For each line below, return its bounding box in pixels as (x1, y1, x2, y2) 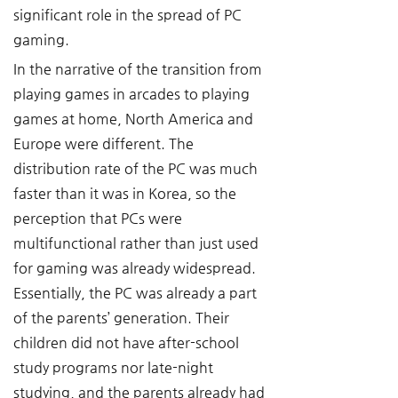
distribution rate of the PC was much (13, 160, 261, 177)
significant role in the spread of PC (13, 6, 245, 23)
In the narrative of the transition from (13, 60, 266, 77)
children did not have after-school (13, 334, 243, 351)
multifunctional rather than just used (13, 235, 262, 251)
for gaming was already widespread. (13, 259, 259, 276)
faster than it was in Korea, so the (13, 185, 240, 202)
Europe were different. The (13, 135, 197, 152)
